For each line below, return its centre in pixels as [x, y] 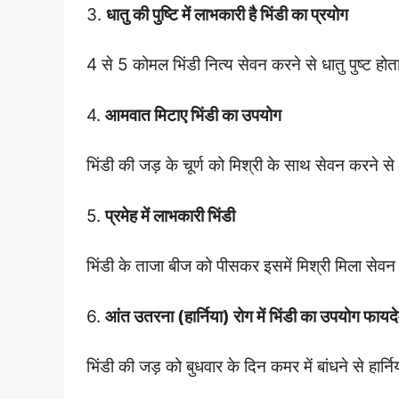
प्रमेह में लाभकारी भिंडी [170, 216]
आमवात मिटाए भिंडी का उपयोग [193, 115]
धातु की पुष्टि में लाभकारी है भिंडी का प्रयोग [227, 14]
